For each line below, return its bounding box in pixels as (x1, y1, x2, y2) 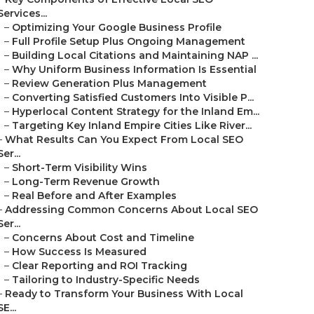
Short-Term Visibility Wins (12, 161, 147, 174)
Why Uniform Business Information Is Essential (12, 63, 257, 76)
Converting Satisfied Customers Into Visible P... (12, 91, 254, 104)
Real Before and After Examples (12, 189, 177, 202)
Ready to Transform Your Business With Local (5, 287, 243, 300)
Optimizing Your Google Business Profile (12, 21, 221, 34)
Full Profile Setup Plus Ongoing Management (12, 35, 245, 48)
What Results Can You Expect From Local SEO (5, 133, 243, 146)
